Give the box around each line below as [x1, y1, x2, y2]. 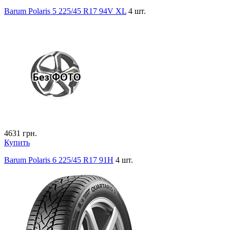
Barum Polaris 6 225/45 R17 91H [4, 155, 113, 164]
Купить [4, 138, 30, 147]
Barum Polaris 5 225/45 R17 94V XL [4, 6, 126, 15]
